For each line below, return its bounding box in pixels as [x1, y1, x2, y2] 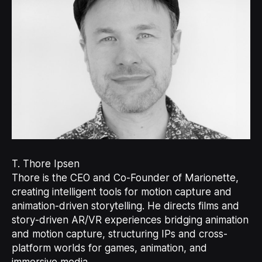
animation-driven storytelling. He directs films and [11, 200, 239, 212]
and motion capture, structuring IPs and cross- [11, 228, 227, 240]
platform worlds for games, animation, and [11, 242, 207, 254]
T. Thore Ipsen [11, 158, 80, 170]
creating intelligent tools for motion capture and [11, 186, 232, 198]
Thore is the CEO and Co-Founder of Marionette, [11, 172, 239, 184]
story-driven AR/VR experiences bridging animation [11, 214, 249, 226]
